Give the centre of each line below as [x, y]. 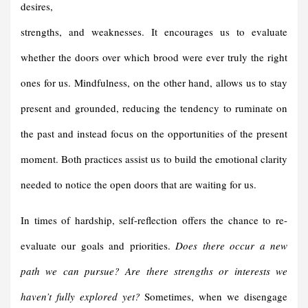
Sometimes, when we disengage [216, 297]
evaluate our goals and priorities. [98, 246]
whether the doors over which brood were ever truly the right [154, 57]
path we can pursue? [70, 271]
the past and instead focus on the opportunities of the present [154, 134]
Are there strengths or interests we [207, 271]
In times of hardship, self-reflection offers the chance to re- [154, 220]
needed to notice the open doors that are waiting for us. [139, 185]
